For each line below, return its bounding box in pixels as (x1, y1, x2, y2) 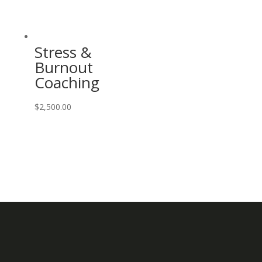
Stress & (34, 41, 92, 63)
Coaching (34, 71, 99, 93)
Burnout (34, 56, 93, 78)
